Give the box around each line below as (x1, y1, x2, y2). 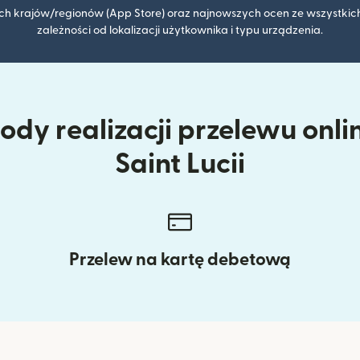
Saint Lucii (115, 150, 245, 178)
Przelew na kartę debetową (69, 251, 291, 268)
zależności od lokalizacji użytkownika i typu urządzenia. (37, 25, 323, 36)
